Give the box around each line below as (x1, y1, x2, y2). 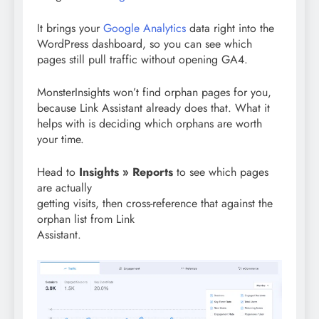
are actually (37, 179, 92, 196)
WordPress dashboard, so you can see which (37, 35, 252, 52)
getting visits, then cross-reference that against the (37, 194, 273, 211)
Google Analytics (103, 19, 186, 36)
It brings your (37, 19, 103, 36)
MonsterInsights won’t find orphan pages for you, (37, 83, 271, 100)
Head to (37, 163, 79, 180)
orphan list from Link (37, 210, 135, 227)
